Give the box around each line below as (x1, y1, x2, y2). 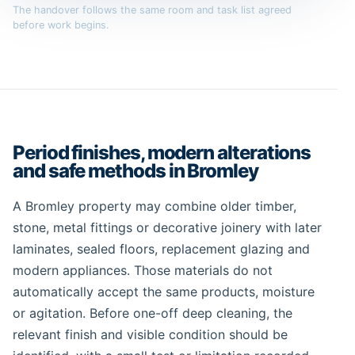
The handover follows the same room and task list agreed (13, 3, 292, 16)
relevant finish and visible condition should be (13, 326, 288, 342)
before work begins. (13, 18, 109, 31)
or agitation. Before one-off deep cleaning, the (13, 304, 292, 321)
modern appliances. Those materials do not (13, 261, 273, 278)
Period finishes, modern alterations (13, 140, 311, 164)
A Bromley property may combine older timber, (13, 197, 296, 214)
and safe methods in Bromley (13, 158, 258, 182)
